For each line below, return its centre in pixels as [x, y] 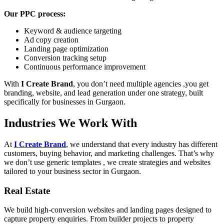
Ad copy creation [51, 40]
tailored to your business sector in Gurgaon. [72, 171]
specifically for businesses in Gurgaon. [65, 102]
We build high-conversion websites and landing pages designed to [108, 210]
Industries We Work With [70, 123]
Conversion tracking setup [65, 58]
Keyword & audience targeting [73, 31]
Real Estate [27, 190]
